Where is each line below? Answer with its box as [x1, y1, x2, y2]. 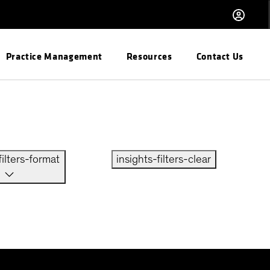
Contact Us [196, 49, 243, 63]
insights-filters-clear [116, 154, 212, 165]
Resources [126, 49, 172, 63]
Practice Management [5, 49, 102, 63]
